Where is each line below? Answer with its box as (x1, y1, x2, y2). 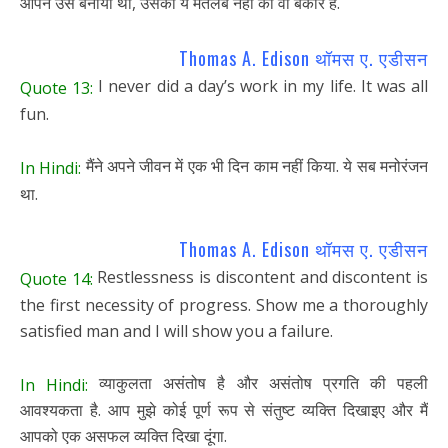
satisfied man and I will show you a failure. (20, 319, 333, 342)
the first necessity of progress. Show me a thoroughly (20, 293, 428, 316)
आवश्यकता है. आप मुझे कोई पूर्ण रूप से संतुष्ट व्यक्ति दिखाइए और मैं (20, 399, 428, 422)
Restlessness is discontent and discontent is (92, 265, 429, 288)
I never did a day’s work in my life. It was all (93, 75, 429, 98)
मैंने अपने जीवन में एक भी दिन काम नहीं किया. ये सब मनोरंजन (81, 154, 429, 177)
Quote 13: (20, 76, 94, 99)
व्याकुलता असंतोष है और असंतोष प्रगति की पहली (88, 371, 429, 394)
